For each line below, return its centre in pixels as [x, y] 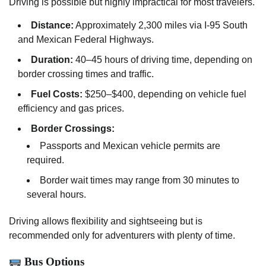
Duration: [52, 59]
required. [45, 160]
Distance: [52, 25]
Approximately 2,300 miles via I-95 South [161, 25]
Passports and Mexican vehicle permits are [130, 145]
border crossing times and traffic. [86, 74]
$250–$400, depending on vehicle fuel [164, 94]
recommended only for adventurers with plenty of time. [122, 235]
